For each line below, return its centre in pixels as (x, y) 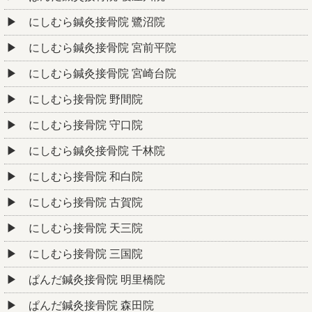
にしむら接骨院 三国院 (86, 254)
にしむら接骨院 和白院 (86, 177)
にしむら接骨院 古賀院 (86, 203)
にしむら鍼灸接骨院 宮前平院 (102, 48)
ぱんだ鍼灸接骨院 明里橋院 (97, 280)
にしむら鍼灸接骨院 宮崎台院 (102, 74)
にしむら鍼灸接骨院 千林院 (97, 151)
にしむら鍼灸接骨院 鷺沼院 (97, 22)
